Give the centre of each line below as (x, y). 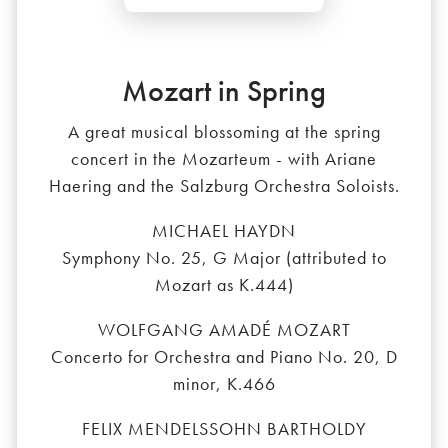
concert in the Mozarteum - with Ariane (224, 159)
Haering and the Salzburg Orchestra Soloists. (224, 186)
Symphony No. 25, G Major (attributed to (224, 258)
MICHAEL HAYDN (224, 231)
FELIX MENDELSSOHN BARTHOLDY (224, 429)
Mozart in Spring (224, 91)
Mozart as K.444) (224, 285)
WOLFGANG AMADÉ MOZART (224, 330)
